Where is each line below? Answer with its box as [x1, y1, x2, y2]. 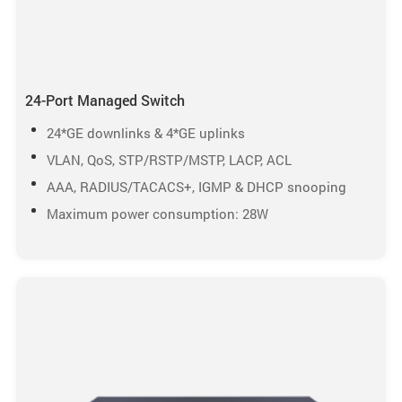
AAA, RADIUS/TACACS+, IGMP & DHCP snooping [46, 177, 346, 196]
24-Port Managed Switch [24, 90, 185, 109]
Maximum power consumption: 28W [46, 204, 268, 223]
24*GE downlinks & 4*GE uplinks [46, 123, 245, 142]
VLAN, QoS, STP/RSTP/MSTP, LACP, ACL [46, 150, 292, 169]
